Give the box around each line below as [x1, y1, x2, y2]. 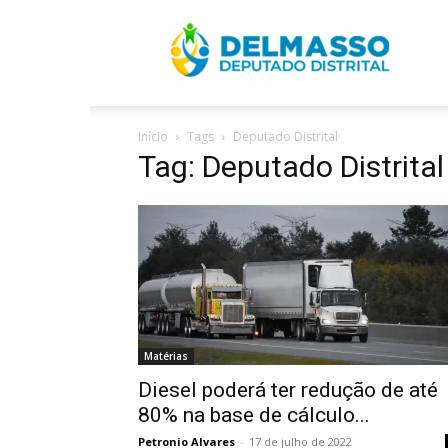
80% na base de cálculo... [138, 403, 370, 427]
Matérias [144, 349, 188, 363]
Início [138, 128, 168, 145]
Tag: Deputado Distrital [138, 149, 444, 184]
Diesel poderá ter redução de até [138, 378, 438, 402]
